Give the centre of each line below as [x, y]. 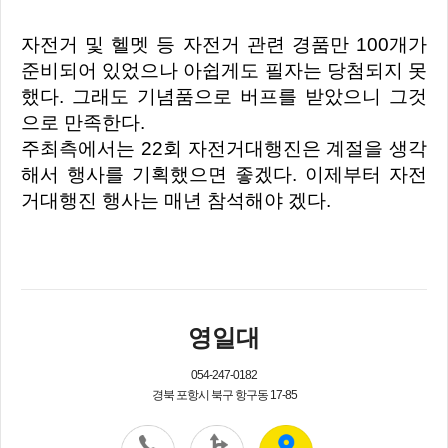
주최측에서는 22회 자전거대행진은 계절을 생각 [30, 148]
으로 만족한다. [83, 122]
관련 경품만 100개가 [337, 44]
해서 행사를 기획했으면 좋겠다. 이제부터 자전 [224, 174]
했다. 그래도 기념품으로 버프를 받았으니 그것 [224, 96]
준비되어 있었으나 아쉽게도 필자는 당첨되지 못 [224, 70]
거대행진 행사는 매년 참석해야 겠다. [176, 200]
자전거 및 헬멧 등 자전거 [143, 44]
